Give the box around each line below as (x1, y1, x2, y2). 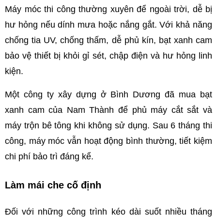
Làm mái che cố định (5, 180, 101, 191)
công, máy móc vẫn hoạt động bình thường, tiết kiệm (5, 136, 212, 146)
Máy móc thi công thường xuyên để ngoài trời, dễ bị (5, 4, 212, 15)
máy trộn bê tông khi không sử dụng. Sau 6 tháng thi (5, 121, 212, 131)
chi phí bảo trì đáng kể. (5, 152, 93, 162)
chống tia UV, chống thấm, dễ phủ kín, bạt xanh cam (5, 35, 212, 46)
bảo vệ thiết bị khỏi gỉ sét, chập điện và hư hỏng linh (5, 51, 212, 61)
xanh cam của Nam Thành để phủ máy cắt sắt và (5, 105, 212, 115)
